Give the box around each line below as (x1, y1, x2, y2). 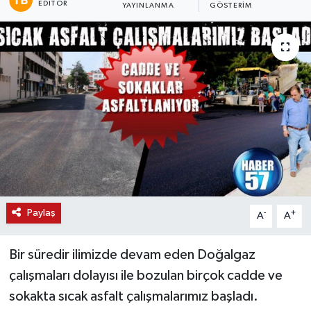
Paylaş (26, 208, 56, 219)
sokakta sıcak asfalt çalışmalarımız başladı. (8, 289, 258, 304)
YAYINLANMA (121, 1, 174, 9)
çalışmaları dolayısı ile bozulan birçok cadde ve (8, 269, 283, 283)
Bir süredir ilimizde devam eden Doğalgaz (8, 248, 255, 262)
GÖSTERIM (210, 1, 252, 9)
